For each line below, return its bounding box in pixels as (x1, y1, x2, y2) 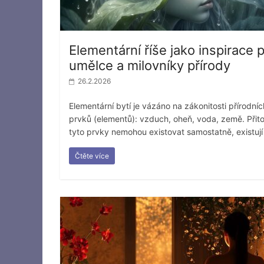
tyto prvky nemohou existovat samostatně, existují (69, 126, 263, 137)
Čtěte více (75, 151, 109, 160)
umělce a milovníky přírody (69, 57, 230, 73)
